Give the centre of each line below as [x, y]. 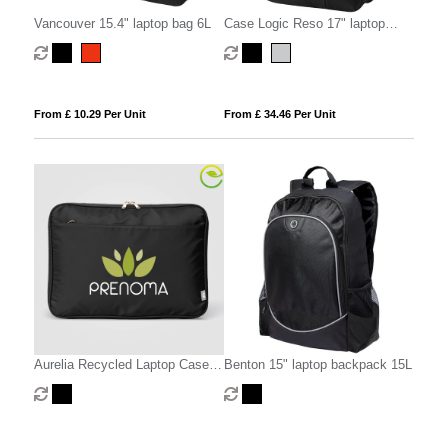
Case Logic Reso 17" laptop [304, 24]
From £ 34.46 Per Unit [279, 114]
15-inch [54, 383]
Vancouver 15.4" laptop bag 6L [122, 24]
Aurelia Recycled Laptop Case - [125, 364]
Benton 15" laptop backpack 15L [317, 364]
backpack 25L [264, 43]
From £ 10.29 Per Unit [89, 114]
